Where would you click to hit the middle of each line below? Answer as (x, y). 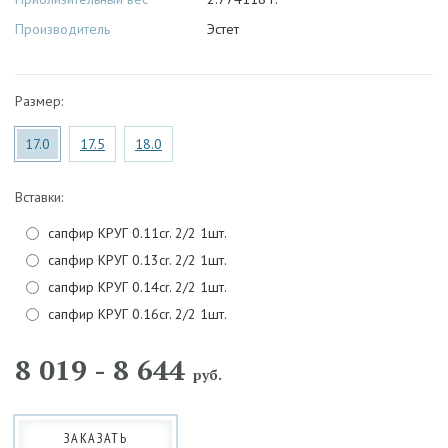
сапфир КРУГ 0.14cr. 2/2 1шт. (136, 287)
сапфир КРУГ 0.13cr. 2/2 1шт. (136, 260)
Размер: (39, 101)
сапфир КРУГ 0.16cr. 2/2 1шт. (136, 314)
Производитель (62, 29)
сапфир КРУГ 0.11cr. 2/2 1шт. (136, 233)
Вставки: (39, 197)
